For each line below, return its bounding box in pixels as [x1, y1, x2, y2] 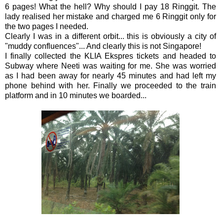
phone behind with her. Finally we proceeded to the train [5, 81, 216, 90]
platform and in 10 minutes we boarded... [5, 91, 147, 100]
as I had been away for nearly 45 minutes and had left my [5, 71, 216, 80]
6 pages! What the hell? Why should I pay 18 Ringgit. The [5, 2, 216, 11]
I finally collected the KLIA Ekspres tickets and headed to [5, 51, 216, 60]
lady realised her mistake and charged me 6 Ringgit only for [5, 12, 216, 21]
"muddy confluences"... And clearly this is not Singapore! [5, 41, 201, 50]
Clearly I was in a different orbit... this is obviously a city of [5, 32, 216, 40]
